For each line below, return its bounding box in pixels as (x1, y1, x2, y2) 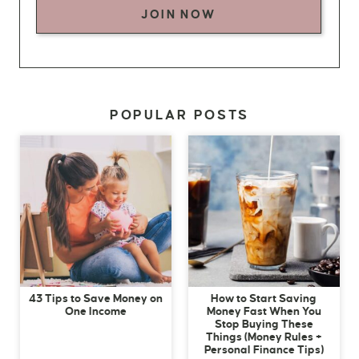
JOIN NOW (141, 7, 216, 21)
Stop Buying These (214, 317, 313, 330)
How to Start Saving (211, 292, 317, 305)
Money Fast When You (206, 305, 321, 317)
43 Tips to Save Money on (28, 292, 163, 305)
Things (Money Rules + (205, 330, 322, 343)
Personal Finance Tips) (204, 343, 324, 356)
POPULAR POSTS (109, 107, 250, 123)
